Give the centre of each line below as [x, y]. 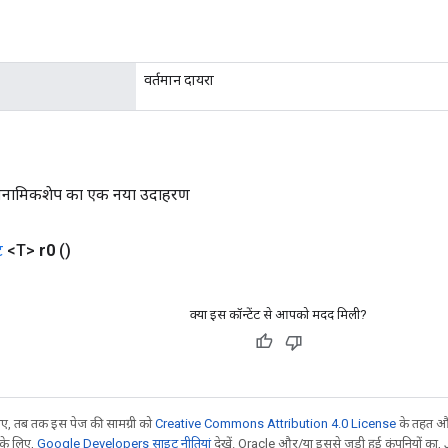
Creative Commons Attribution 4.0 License [275, 423]
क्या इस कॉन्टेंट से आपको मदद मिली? [278, 314]
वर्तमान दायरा [179, 79]
